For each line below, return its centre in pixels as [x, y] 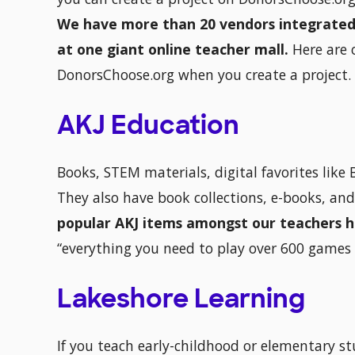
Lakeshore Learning [181, 302]
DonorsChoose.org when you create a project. [204, 75]
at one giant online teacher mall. [175, 50]
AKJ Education [148, 128]
